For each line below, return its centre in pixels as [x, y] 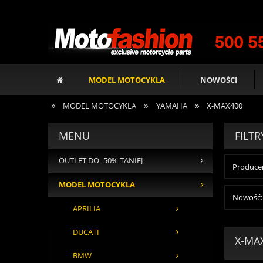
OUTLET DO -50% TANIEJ [100, 161]
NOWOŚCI [218, 80]
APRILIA [87, 209]
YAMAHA [171, 106]
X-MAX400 [225, 106]
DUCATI [86, 232]
